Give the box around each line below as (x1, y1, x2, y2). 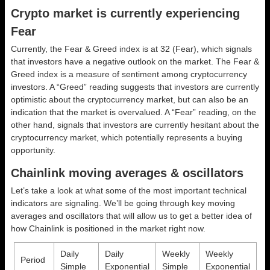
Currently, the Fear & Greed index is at (11, 43, 160, 54)
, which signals (196, 43, 252, 54)
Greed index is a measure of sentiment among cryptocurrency (11, 69, 247, 79)
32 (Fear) (160, 43, 196, 54)
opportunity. (11, 145, 55, 155)
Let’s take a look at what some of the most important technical (11, 185, 246, 195)
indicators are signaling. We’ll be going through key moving (11, 198, 235, 208)
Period (20, 254, 45, 265)
